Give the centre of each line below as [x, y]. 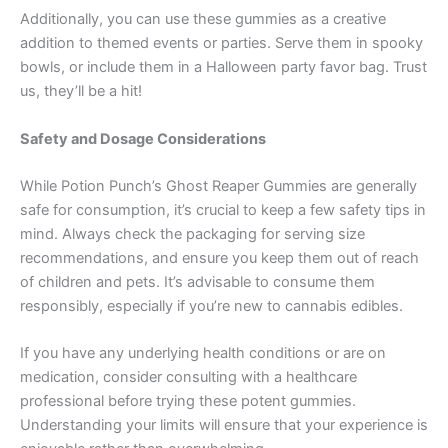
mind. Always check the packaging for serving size [192, 234]
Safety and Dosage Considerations [143, 138]
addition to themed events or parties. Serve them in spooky [221, 43]
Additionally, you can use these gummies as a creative [203, 19]
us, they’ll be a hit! [81, 91]
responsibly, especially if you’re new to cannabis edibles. [211, 306]
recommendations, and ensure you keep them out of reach [219, 258]
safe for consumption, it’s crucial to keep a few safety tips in [223, 210]
